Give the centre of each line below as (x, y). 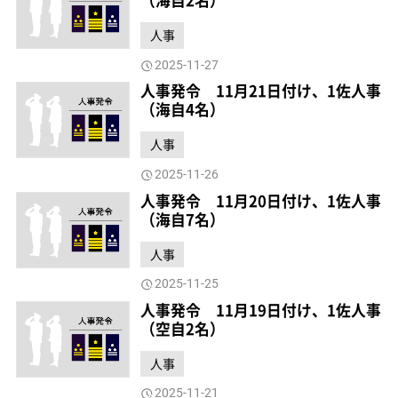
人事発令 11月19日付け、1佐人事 (261, 310)
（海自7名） (183, 219)
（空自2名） (183, 328)
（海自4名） (183, 110)
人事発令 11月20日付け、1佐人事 (261, 200)
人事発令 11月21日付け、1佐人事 (261, 91)
